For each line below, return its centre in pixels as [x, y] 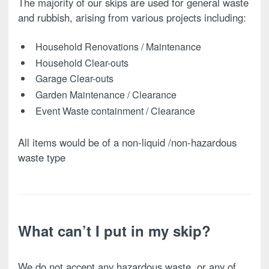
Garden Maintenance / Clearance [106, 95]
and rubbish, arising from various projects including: [132, 17]
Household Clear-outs [82, 62]
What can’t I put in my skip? [114, 230]
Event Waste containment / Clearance [115, 111]
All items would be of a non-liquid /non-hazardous [127, 142]
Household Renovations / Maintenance [118, 46]
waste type [42, 157]
